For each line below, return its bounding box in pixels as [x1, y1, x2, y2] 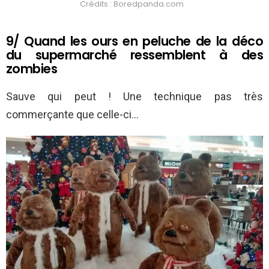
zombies [6, 59, 58, 77]
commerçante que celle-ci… [6, 107, 139, 121]
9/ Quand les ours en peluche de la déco [6, 32, 263, 50]
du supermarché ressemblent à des [6, 46, 263, 64]
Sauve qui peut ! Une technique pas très [6, 89, 263, 103]
